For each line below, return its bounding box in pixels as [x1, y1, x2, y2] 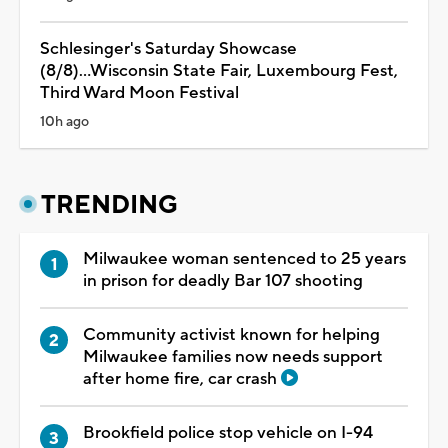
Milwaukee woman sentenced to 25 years [83, 247, 406, 270]
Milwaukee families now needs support [83, 345, 383, 368]
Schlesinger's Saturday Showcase [40, 37, 297, 60]
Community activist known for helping [83, 323, 380, 346]
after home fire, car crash [83, 367, 281, 390]
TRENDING [41, 188, 178, 221]
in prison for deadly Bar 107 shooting [83, 269, 363, 292]
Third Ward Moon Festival [40, 81, 239, 104]
